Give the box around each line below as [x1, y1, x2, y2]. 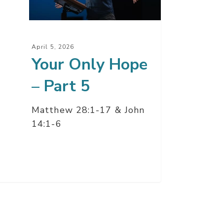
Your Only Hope [32, 54, 147, 75]
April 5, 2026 [32, 43, 74, 51]
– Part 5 [32, 75, 90, 97]
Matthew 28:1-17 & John [32, 104, 145, 116]
